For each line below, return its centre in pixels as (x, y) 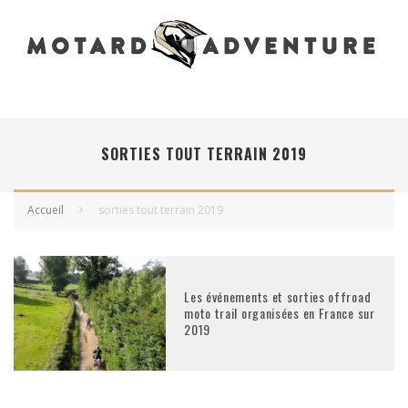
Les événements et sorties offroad (278, 296)
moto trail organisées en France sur (280, 312)
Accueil (46, 210)
